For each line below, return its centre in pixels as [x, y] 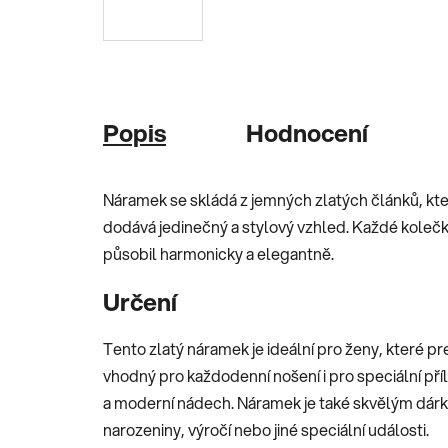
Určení [140, 301]
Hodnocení [307, 132]
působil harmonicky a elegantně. [218, 253]
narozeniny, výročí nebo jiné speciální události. [266, 429]
